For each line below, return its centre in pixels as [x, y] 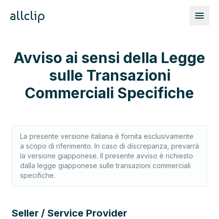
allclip [27, 16]
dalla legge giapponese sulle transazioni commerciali [105, 165]
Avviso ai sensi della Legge [109, 58]
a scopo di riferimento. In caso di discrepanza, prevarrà [109, 146]
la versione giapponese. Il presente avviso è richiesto [107, 156]
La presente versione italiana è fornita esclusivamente [107, 136]
